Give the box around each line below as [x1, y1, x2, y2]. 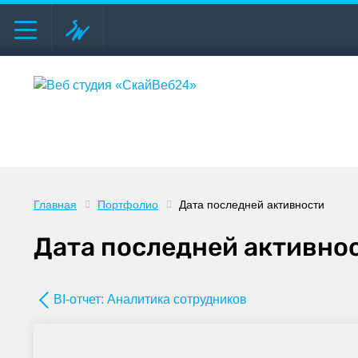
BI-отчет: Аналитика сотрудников [54, 292, 247, 307]
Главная [34, 198, 77, 211]
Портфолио [97, 198, 158, 211]
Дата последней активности [179, 198, 324, 211]
